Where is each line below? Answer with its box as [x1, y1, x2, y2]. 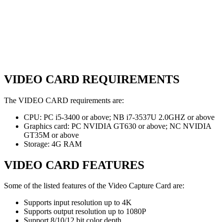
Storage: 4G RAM [24, 139, 82, 148]
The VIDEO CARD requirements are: [4, 96, 124, 105]
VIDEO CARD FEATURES [4, 158, 144, 171]
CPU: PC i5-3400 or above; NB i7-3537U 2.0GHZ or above [24, 112, 215, 121]
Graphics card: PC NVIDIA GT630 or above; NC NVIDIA [24, 121, 211, 130]
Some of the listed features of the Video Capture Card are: [4, 181, 184, 190]
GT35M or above [24, 130, 79, 139]
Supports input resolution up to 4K [24, 198, 132, 207]
